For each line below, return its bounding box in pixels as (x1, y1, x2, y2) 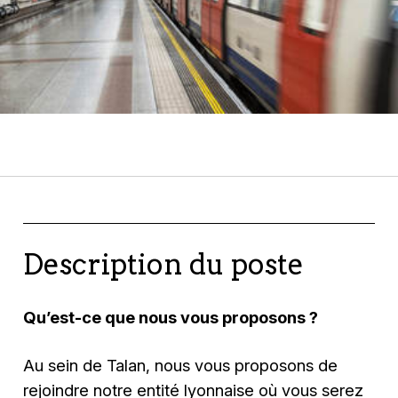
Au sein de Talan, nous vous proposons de (23, 354, 338, 375)
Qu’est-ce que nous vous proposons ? (23, 306, 319, 327)
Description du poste (23, 247, 305, 282)
